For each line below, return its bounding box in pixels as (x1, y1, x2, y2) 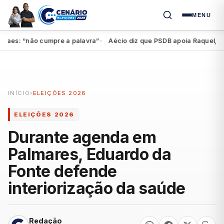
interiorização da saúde (8, 178, 189, 198)
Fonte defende (8, 161, 117, 181)
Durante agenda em (8, 127, 156, 147)
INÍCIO (8, 89, 30, 97)
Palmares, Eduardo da (8, 144, 171, 164)
